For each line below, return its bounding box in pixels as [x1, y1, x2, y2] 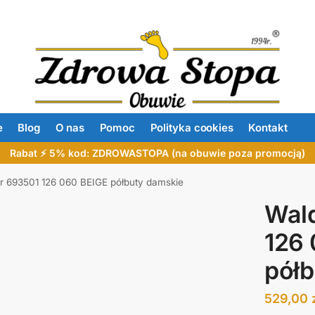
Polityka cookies [150, 121, 233, 134]
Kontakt [248, 121, 288, 134]
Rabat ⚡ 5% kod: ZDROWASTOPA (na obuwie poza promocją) [10, 147, 305, 159]
